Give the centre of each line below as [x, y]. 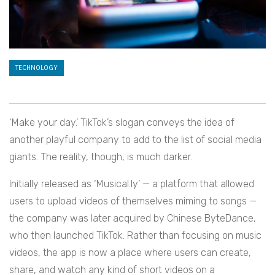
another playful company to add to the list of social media [135, 140]
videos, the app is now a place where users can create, [130, 253]
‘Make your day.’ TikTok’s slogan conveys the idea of [122, 123]
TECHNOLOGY [37, 68]
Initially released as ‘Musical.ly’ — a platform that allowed [132, 184]
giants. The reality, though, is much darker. [101, 157]
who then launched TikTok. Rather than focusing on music [135, 236]
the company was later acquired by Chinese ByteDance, [133, 219]
